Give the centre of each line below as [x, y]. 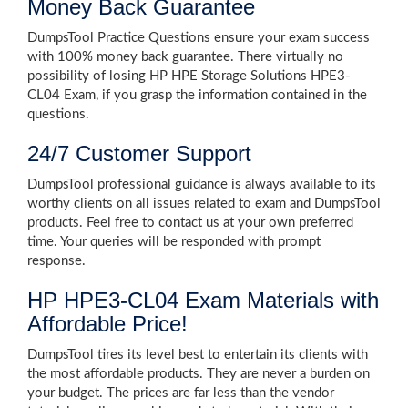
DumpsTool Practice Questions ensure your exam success [199, 38]
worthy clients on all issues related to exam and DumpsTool [204, 204]
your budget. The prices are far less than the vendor [181, 393]
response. [56, 261]
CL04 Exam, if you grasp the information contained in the [197, 95]
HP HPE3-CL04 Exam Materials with [203, 300]
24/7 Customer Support [139, 153]
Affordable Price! [107, 324]
